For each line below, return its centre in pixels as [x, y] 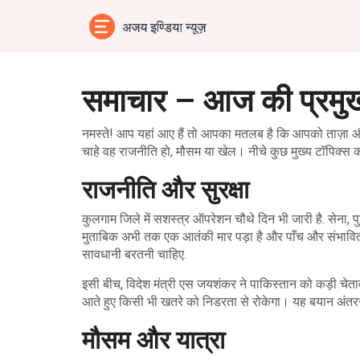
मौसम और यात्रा [153, 339]
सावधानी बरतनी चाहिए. [134, 254]
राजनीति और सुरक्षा [166, 188]
